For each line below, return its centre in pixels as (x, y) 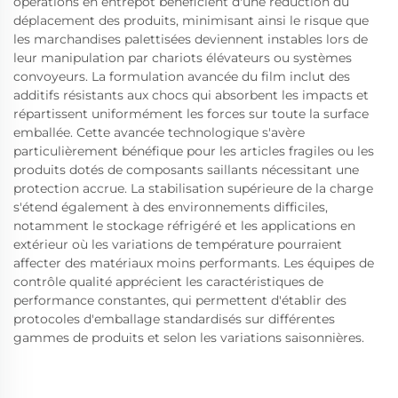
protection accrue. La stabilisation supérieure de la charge (193, 188)
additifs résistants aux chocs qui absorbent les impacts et (191, 95)
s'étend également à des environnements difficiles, (171, 207)
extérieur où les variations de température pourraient (178, 244)
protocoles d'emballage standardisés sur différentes (174, 319)
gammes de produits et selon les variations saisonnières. (189, 338)
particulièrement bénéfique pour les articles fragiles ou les (194, 151)
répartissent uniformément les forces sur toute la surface (191, 114)
